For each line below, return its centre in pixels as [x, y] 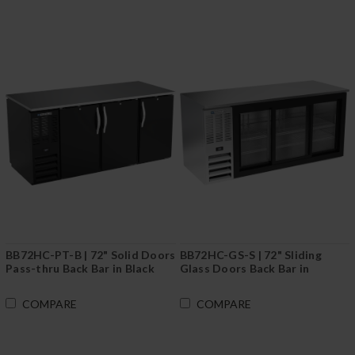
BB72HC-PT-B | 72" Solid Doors [91, 254]
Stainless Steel [220, 281]
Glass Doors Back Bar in [244, 268]
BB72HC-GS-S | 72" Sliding [250, 254]
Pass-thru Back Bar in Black [80, 268]
